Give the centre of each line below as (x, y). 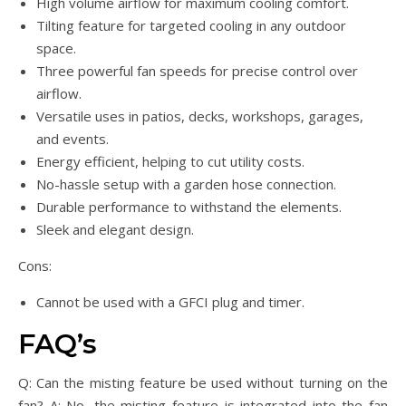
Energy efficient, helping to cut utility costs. (170, 162)
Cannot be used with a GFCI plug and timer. (170, 302)
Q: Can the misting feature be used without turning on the (203, 383)
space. (56, 48)
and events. (72, 139)
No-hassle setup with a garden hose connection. (186, 184)
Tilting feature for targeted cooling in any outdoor (191, 26)
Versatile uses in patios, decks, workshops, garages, (200, 116)
